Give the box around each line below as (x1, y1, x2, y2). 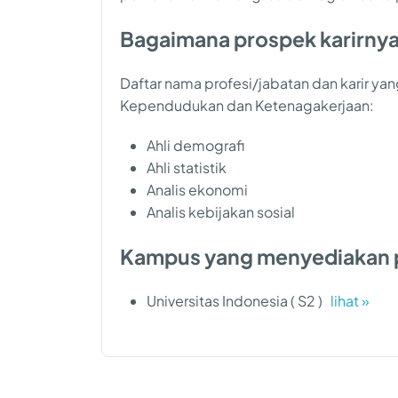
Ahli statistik (147, 157, 227, 177)
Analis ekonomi (147, 179, 248, 199)
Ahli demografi (147, 135, 244, 155)
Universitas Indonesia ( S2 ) (147, 291, 330, 310)
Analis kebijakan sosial (147, 202, 295, 221)
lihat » (330, 291, 370, 310)
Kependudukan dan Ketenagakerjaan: (120, 95, 374, 115)
